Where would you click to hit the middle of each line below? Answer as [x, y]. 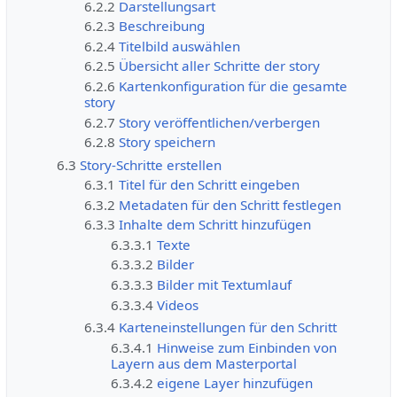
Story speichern [167, 142]
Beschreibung [161, 26]
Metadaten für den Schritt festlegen [230, 204]
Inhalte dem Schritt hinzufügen [214, 225]
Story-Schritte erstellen [151, 164]
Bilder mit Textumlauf [224, 284]
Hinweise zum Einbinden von [247, 347]
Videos [178, 304]
